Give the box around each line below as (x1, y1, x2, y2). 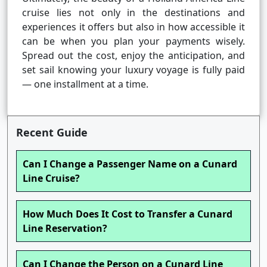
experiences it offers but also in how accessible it (22, 20, 245, 34)
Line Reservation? (23, 222, 107, 235)
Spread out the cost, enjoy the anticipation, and (22, 49, 245, 63)
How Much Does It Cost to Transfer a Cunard (23, 207, 232, 221)
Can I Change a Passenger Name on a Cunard (23, 157, 237, 171)
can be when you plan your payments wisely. (22, 35, 245, 48)
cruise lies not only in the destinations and (22, 6, 245, 20)
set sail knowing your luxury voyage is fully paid (22, 63, 245, 77)
